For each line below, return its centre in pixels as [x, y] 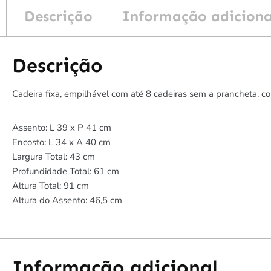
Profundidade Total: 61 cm [66, 171]
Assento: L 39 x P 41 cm [62, 128]
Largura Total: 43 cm [54, 157]
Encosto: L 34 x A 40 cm [61, 142]
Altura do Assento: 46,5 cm [67, 201]
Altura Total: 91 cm [51, 186]
